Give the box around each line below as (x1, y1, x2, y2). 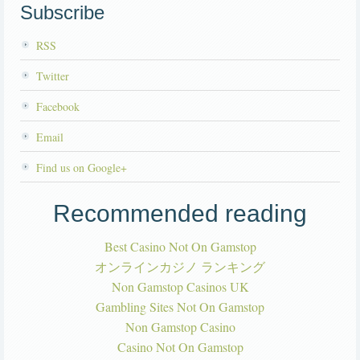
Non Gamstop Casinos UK (111, 278, 249, 296)
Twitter (36, 68, 69, 84)
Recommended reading (53, 200, 307, 227)
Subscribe (20, 2, 104, 24)
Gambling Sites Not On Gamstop (96, 298, 264, 316)
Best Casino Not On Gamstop (104, 238, 256, 256)
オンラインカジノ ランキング (95, 258, 265, 276)
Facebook (36, 99, 80, 115)
